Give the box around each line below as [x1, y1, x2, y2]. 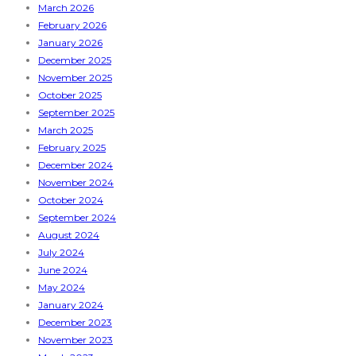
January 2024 [38, 299, 103, 311]
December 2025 [38, 54, 111, 67]
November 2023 [38, 334, 113, 346]
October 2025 [38, 89, 102, 102]
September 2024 [38, 211, 116, 224]
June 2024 [38, 264, 87, 277]
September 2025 [38, 106, 114, 119]
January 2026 [38, 37, 103, 49]
